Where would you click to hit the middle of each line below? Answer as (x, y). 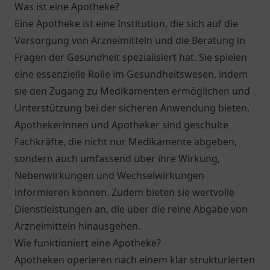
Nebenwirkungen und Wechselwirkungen (109, 175)
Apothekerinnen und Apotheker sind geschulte (121, 125)
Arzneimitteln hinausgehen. (77, 226)
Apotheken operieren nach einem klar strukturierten (135, 260)
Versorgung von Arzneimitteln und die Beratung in (130, 40)
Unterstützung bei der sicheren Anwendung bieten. (132, 108)
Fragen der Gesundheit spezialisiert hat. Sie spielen (131, 57)
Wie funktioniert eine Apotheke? (88, 243)
